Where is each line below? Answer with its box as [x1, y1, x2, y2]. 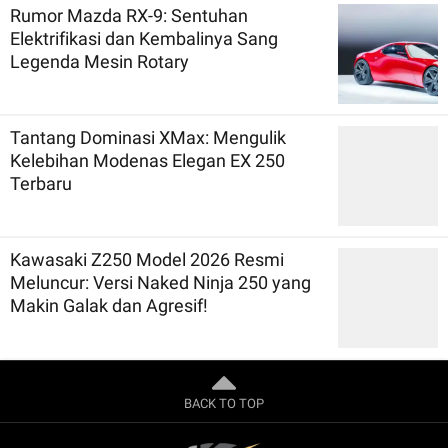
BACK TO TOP [184, 395, 264, 411]
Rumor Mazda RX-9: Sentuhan [10, 4, 248, 26]
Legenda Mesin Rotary [10, 50, 189, 72]
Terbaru [10, 172, 72, 194]
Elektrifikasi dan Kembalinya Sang [10, 27, 278, 49]
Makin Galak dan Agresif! [10, 294, 208, 316]
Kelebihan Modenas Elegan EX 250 [10, 149, 285, 171]
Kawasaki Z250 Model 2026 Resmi [10, 248, 284, 270]
